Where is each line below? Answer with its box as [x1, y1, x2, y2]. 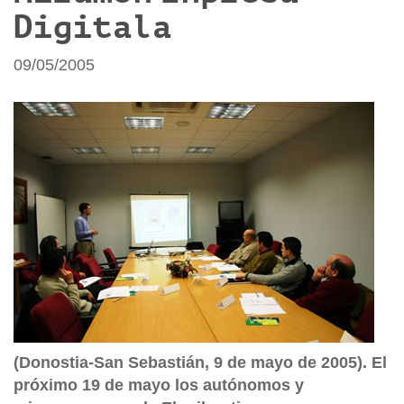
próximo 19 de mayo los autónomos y [14, 376, 304, 394]
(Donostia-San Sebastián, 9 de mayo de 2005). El [14, 353, 387, 372]
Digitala [14, 9, 172, 45]
